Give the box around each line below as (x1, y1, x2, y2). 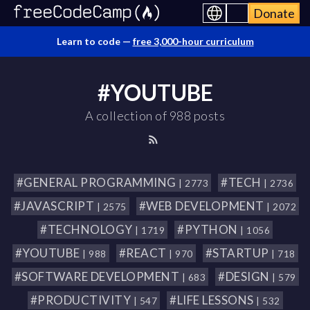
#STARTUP (205, 246, 271, 260)
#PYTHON (177, 222, 240, 237)
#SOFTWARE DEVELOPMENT (14, 269, 182, 284)
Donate (253, 6, 295, 21)
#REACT (118, 246, 169, 260)
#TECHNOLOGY (40, 222, 135, 237)
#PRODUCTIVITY (30, 293, 134, 307)
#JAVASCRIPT (13, 199, 97, 213)
